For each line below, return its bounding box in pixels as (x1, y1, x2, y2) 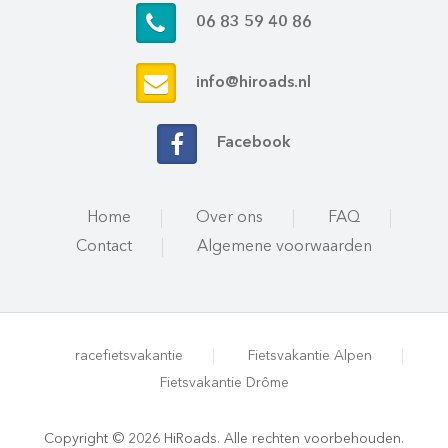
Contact (75, 238, 132, 255)
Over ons (195, 209, 263, 226)
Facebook (216, 135, 291, 152)
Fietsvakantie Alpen (248, 348, 372, 363)
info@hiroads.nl (196, 75, 312, 92)
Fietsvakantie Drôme (159, 375, 289, 390)
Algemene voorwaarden (196, 238, 372, 255)
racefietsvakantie (75, 348, 183, 363)
